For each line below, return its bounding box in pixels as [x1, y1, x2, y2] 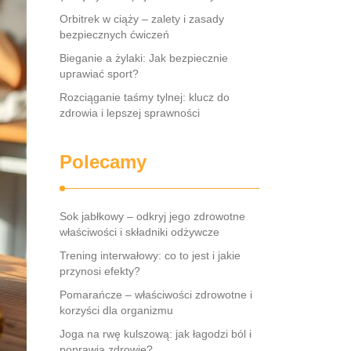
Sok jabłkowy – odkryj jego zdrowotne [60, 210, 245, 223]
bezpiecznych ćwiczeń [60, 28, 169, 41]
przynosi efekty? [60, 265, 140, 277]
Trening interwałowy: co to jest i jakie [60, 249, 241, 262]
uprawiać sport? [60, 67, 139, 80]
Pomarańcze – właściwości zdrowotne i [60, 288, 252, 301]
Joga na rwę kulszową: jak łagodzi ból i [60, 327, 251, 340]
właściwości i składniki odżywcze [60, 226, 219, 238]
